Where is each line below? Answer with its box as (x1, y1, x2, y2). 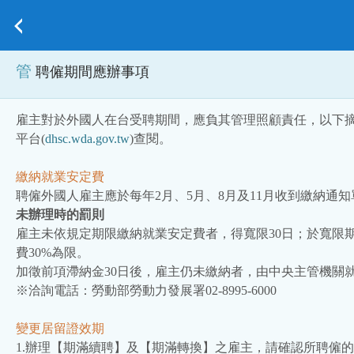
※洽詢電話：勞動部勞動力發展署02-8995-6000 (16, 284, 277, 297)
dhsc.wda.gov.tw (45, 132, 130, 145)
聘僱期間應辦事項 (36, 64, 149, 80)
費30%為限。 (16, 246, 89, 259)
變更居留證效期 (16, 322, 104, 335)
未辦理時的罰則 (16, 208, 104, 221)
